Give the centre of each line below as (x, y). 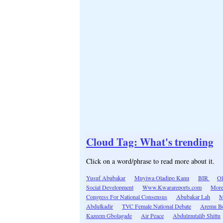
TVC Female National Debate (157, 206)
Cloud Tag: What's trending (150, 142)
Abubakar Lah (193, 197)
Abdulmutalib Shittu (197, 216)
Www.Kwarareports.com (172, 187)
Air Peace (152, 216)
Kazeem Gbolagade (109, 216)
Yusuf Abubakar (106, 178)
